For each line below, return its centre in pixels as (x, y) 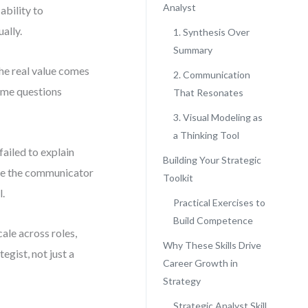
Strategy (181, 281)
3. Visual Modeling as (218, 117)
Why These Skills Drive (212, 245)
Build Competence (213, 220)
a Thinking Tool (206, 135)
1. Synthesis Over (211, 32)
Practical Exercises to (219, 202)
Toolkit (178, 178)
